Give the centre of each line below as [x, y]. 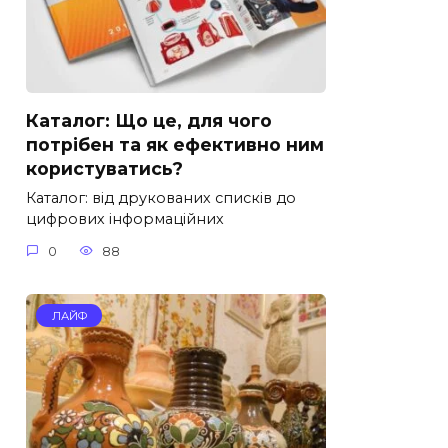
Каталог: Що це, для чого [149, 120]
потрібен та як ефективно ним [175, 144]
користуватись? [104, 168]
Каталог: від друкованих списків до [161, 198]
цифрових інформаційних [125, 219]
